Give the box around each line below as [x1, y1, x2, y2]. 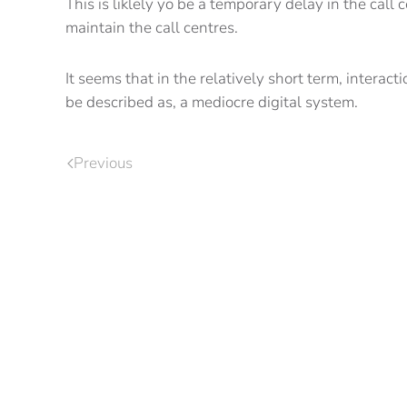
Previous [74, 152, 133, 174]
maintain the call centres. [65, 17, 238, 38]
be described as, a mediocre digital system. [65, 92, 358, 113]
